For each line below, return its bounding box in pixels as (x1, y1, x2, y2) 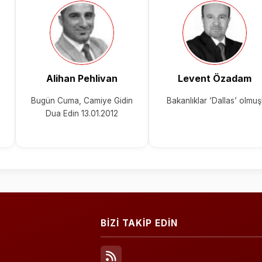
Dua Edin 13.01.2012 (45, 108, 118, 118)
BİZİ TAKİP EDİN (101, 218, 178, 229)
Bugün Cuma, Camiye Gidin (30, 95, 133, 105)
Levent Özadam (178, 73, 252, 85)
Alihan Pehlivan (46, 73, 118, 85)
